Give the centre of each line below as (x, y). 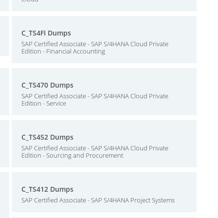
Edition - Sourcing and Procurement (72, 155)
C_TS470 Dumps (47, 85)
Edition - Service (44, 103)
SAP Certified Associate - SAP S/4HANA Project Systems (98, 200)
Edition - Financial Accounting (63, 51)
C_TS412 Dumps (47, 189)
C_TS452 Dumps (47, 137)
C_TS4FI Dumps (46, 33)
